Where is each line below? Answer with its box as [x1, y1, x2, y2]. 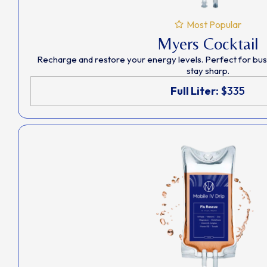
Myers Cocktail [157, 33, 259, 53]
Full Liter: [170, 83, 219, 98]
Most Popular [186, 18, 241, 30]
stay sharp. [186, 64, 229, 76]
